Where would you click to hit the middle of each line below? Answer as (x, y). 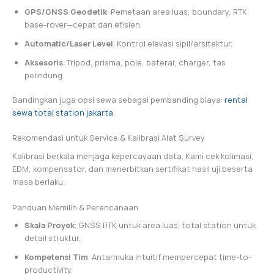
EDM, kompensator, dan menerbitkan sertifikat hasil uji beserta (132, 169)
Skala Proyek (50, 225)
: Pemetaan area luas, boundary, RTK (177, 11)
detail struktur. (53, 238)
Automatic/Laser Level (69, 43)
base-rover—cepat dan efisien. (83, 24)
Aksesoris (44, 62)
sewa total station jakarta (63, 112)
